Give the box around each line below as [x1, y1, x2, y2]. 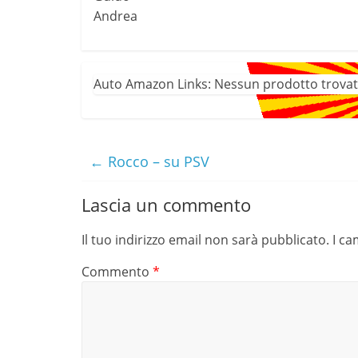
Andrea [93, 6, 137, 25]
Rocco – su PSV [104, 151, 209, 171]
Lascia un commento [82, 192, 251, 217]
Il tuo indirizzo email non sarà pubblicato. [82, 230, 329, 249]
